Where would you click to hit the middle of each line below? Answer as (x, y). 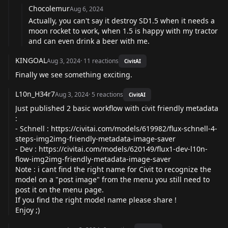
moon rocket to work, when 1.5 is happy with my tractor (123, 31)
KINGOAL (31, 60)
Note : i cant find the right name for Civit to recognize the (113, 169)
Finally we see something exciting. (74, 74)
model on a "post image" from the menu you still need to (112, 179)
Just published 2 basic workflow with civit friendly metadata (117, 108)
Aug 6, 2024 (87, 9)
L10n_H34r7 (35, 94)
